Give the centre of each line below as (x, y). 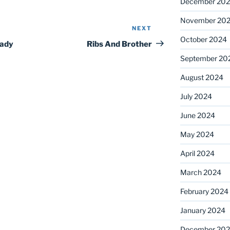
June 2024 (197, 115)
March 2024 (200, 172)
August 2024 (202, 77)
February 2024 (204, 191)
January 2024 (203, 210)
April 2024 (197, 153)
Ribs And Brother (120, 44)
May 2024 (197, 134)
